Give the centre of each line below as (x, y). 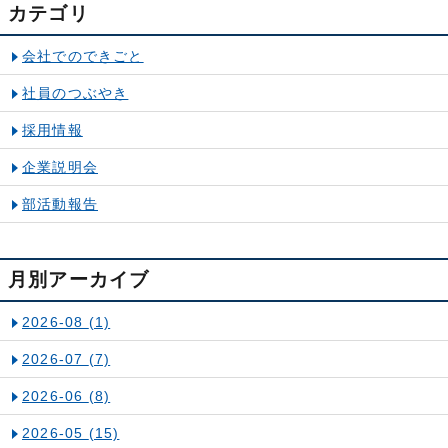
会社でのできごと (83, 56)
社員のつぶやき (75, 93)
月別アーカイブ (79, 280)
